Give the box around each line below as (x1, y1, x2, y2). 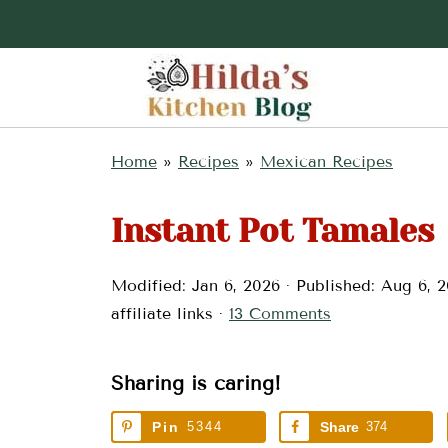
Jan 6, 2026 (192, 276, 280, 295)
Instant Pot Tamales (111, 213, 434, 250)
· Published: (280, 276, 381, 295)
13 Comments (229, 304, 331, 323)
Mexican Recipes (260, 152, 393, 171)
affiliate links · (111, 304, 229, 323)
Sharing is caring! (111, 371, 281, 395)
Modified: (111, 276, 192, 295)
